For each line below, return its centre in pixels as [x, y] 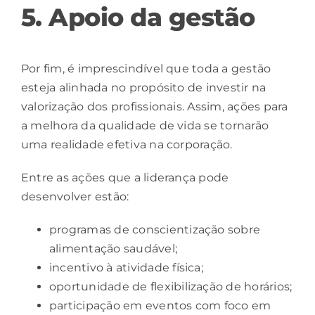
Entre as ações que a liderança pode [125, 178]
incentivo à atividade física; [126, 268]
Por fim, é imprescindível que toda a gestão [146, 69]
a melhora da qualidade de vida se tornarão [145, 126]
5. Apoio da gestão [138, 17]
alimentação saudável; [114, 249]
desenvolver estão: [75, 197]
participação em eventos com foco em [160, 306]
